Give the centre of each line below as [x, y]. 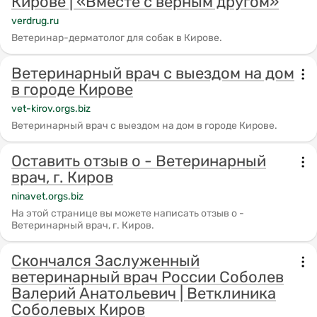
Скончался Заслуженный [105, 261]
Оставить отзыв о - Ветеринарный [139, 161]
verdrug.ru [35, 21]
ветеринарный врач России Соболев [148, 277]
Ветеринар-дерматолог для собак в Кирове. [117, 38]
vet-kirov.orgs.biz [51, 109]
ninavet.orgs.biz [47, 196]
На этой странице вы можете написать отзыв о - [128, 213]
